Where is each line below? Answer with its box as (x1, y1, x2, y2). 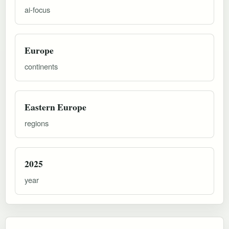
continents (25, 60, 58, 72)
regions (25, 117, 49, 128)
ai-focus (25, 4, 50, 15)
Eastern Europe (25, 100, 86, 113)
